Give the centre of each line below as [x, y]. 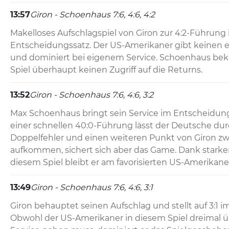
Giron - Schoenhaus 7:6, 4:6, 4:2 [93, 15]
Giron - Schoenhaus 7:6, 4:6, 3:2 [91, 95]
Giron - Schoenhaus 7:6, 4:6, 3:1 [92, 188]
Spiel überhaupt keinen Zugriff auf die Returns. [106, 70]
